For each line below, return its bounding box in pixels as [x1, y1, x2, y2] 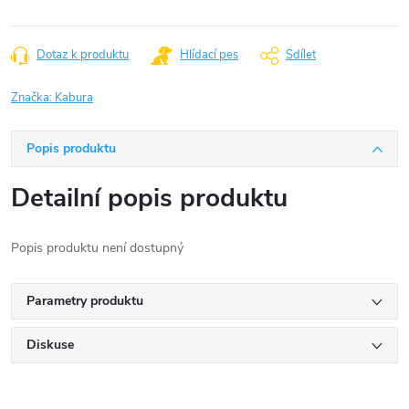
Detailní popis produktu [11, 181, 288, 215]
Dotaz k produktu [37, 47, 129, 63]
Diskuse [26, 336, 74, 353]
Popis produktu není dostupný [11, 239, 184, 257]
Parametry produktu [26, 292, 143, 309]
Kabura [55, 89, 93, 106]
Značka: [11, 89, 55, 106]
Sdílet [286, 47, 316, 63]
